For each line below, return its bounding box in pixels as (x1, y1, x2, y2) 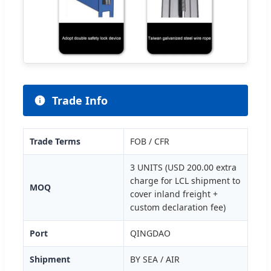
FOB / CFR (130, 135, 169, 147)
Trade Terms (30, 135, 80, 147)
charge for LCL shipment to (130, 174, 240, 186)
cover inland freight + (130, 188, 218, 200)
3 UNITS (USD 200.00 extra (130, 161, 237, 173)
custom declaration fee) (130, 201, 226, 213)
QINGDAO (130, 227, 171, 239)
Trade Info (52, 93, 108, 108)
